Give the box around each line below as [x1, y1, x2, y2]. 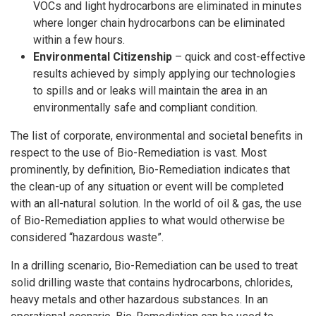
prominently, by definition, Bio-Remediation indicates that [11, 163, 290, 176]
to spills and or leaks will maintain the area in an [33, 84, 267, 97]
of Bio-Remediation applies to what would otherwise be [11, 214, 285, 227]
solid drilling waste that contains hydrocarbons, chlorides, [11, 276, 293, 289]
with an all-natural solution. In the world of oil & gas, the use [11, 197, 302, 210]
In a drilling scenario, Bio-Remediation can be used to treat [11, 259, 298, 272]
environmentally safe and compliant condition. [33, 101, 257, 114]
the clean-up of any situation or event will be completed [11, 180, 284, 193]
